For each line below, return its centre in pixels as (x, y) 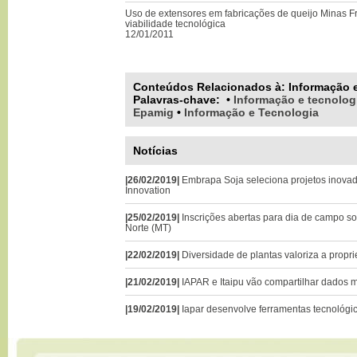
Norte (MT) (148, 228)
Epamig (153, 112)
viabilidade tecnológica (175, 24)
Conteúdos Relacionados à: (211, 87)
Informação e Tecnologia (251, 112)
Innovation (148, 190)
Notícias (155, 151)
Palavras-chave (175, 100)
